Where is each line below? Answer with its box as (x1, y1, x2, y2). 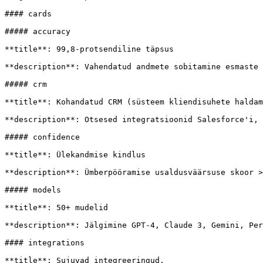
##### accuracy (5, 27, 70, 36)
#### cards (5, 9, 52, 18)
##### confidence (5, 133, 80, 141)
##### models (5, 186, 61, 194)
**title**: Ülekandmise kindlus (5, 150, 146, 159)
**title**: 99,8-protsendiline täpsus (5, 45, 174, 53)
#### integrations (5, 238, 85, 247)
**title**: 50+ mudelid (5, 203, 108, 212)
